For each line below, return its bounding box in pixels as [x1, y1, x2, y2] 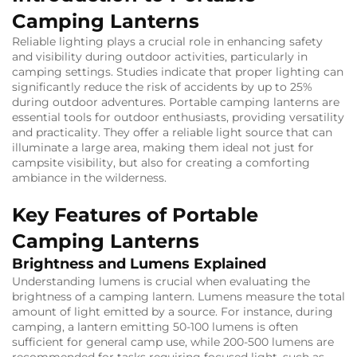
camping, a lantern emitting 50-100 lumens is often [12, 320, 298, 335]
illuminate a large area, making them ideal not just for [12, 140, 314, 155]
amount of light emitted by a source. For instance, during [12, 304, 333, 320]
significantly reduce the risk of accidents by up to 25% [12, 80, 312, 95]
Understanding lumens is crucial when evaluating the [12, 274, 310, 289]
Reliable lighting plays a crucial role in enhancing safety [12, 34, 323, 49]
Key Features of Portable [12, 203, 258, 227]
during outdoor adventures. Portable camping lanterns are [12, 95, 339, 110]
